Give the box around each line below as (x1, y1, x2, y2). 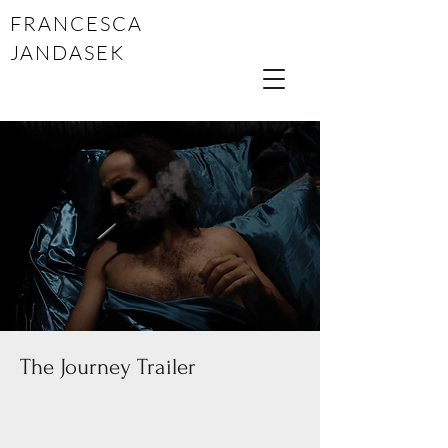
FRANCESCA (10, 11, 143, 36)
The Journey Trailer (20, 354, 196, 380)
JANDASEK (10, 40, 125, 65)
